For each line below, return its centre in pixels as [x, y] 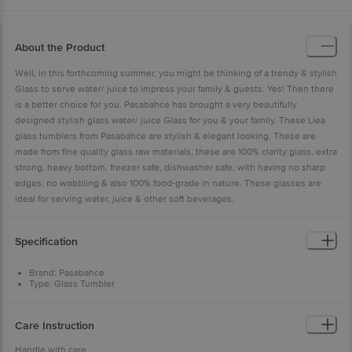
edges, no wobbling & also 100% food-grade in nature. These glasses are [168, 183]
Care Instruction [55, 326]
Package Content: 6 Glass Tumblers [104, 339]
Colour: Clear [57, 317]
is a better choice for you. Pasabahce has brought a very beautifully [156, 104]
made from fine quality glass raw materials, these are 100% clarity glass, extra [176, 152]
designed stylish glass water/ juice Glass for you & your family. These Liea [170, 120]
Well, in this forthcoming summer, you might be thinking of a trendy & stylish [176, 73]
